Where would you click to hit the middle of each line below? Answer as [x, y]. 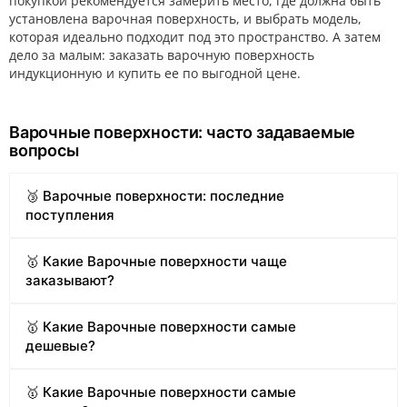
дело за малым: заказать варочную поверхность [162, 55]
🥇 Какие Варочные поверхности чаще [156, 261]
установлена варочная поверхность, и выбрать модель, [185, 18]
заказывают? [69, 280]
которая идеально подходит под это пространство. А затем [195, 36]
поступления [69, 214]
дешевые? [60, 345]
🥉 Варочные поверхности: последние [154, 195]
